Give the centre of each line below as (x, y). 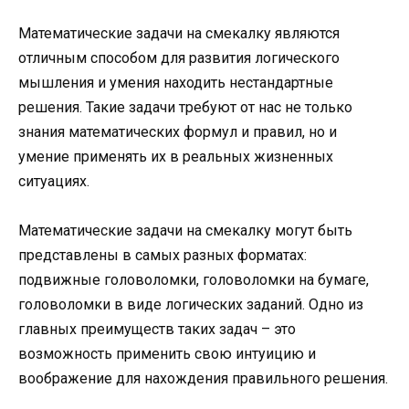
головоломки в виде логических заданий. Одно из (191, 305)
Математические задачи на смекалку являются (179, 33)
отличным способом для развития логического (179, 58)
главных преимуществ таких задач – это (157, 330)
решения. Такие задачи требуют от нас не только (185, 107)
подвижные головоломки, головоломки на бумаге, (194, 280)
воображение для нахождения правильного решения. (203, 379)
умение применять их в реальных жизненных (176, 156)
